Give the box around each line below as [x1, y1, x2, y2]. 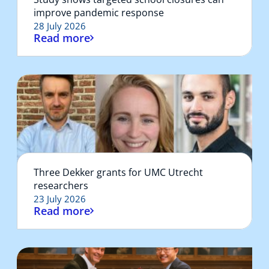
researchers [34, 178, 88, 192]
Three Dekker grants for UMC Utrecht [34, 165, 203, 179]
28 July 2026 [34, 19, 86, 32]
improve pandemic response [34, 5, 164, 19]
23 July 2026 [34, 192, 86, 205]
